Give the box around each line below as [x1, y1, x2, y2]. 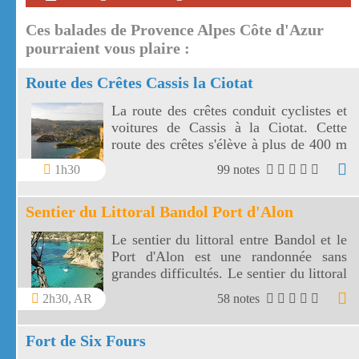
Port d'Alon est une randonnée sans [111, 248, 347, 265]
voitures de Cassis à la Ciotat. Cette [111, 119, 347, 136]
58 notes [217, 292, 263, 306]
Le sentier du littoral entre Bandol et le [111, 232, 347, 248]
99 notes [217, 163, 263, 177]
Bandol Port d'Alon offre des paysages [111, 282, 347, 299]
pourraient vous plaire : [26, 39, 190, 58]
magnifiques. [111, 299, 187, 316]
